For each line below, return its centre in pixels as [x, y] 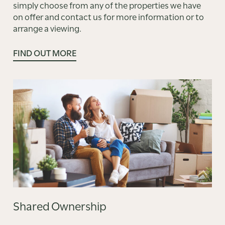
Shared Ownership [60, 205]
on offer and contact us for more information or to [108, 16]
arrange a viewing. [47, 28]
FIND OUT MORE [44, 52]
